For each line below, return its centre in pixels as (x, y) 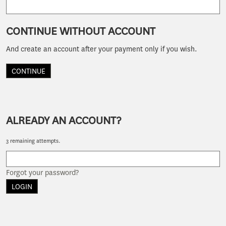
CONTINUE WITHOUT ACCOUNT (81, 31)
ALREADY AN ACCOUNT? (64, 120)
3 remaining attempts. (33, 141)
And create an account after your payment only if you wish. (102, 49)
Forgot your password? (42, 173)
